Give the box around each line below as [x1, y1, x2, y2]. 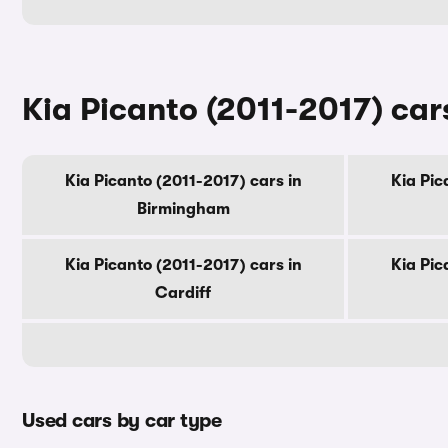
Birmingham [136, 200, 230, 218]
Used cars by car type [22, 409, 222, 432]
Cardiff [155, 284, 211, 302]
